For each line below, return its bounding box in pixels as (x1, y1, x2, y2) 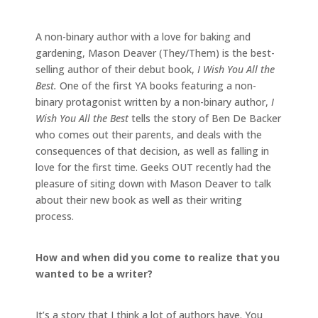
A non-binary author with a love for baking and (35, 29, 251, 43)
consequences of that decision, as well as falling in (35, 143, 269, 158)
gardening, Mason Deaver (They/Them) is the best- (35, 45, 275, 60)
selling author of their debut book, (35, 62, 197, 76)
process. (35, 209, 74, 223)
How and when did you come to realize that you (35, 250, 280, 264)
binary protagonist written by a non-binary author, (35, 94, 271, 109)
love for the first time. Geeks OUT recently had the (35, 160, 271, 174)
